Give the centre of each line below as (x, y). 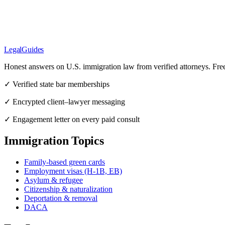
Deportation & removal (61, 198)
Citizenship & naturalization (68, 189)
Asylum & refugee (53, 180)
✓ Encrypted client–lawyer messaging (65, 101)
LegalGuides (24, 49)
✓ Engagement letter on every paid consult (72, 119)
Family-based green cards (65, 162)
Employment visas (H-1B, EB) (73, 171)
